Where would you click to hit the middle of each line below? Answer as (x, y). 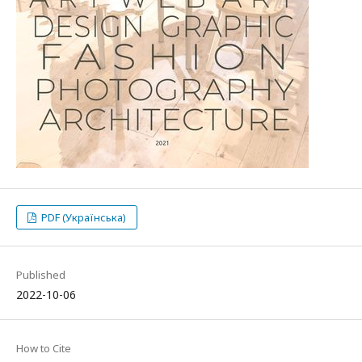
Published (41, 275)
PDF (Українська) (83, 217)
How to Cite (44, 348)
